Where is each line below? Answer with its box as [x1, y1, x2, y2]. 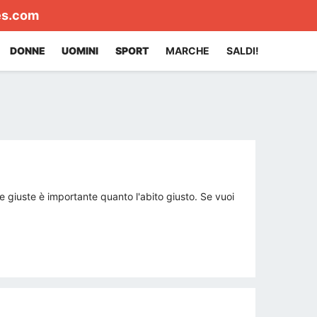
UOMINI [62, 45, 99, 57]
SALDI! [226, 45, 259, 57]
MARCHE [166, 45, 210, 57]
